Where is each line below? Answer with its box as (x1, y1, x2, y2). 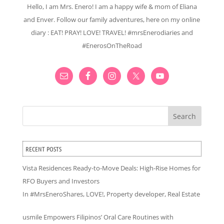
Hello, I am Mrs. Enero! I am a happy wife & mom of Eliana (26, 2, 197, 11)
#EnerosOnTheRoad (81, 41, 142, 50)
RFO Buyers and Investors (22, 176, 99, 186)
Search (173, 111, 196, 121)
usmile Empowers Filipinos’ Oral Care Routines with (22, 212, 173, 221)
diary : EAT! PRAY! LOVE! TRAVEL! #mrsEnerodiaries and (30, 28, 193, 37)
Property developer (106, 189, 164, 199)
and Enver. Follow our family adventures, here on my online (23, 15, 200, 24)
